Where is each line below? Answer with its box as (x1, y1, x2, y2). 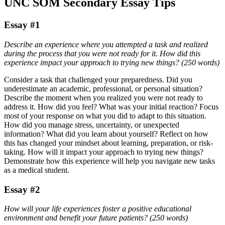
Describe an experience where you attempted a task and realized (4, 40, 208, 49)
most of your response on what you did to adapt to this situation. (4, 111, 206, 120)
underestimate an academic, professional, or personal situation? (4, 84, 202, 93)
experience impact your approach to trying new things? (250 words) (4, 58, 219, 67)
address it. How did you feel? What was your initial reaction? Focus (4, 102, 218, 111)
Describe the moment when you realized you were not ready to (4, 93, 203, 102)
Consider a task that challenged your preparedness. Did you (4, 75, 192, 84)
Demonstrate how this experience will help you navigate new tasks (4, 156, 215, 165)
